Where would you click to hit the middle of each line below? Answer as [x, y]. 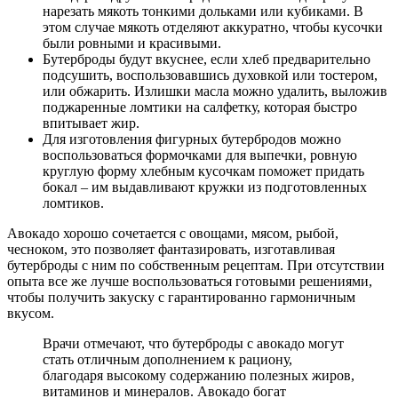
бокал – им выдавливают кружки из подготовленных [205, 187]
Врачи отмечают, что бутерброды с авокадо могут [193, 343]
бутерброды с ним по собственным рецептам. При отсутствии [196, 265]
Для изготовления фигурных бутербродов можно [192, 139]
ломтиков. [73, 203]
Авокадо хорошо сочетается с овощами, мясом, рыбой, [173, 233]
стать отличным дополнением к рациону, [167, 359]
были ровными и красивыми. [132, 43]
